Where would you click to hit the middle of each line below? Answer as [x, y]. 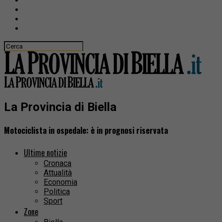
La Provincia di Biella [60, 107]
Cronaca [57, 164]
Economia [60, 182]
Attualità [58, 173]
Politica [57, 192]
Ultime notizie [45, 153]
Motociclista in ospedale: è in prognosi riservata [86, 131]
